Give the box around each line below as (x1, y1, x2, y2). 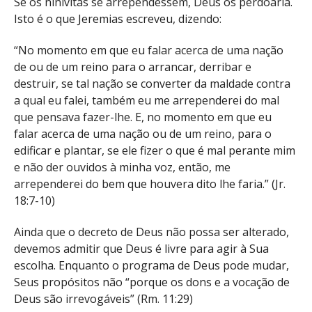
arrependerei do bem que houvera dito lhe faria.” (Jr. (14, 176, 286, 192)
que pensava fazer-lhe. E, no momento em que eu (14, 109, 272, 125)
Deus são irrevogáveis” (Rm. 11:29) (14, 291, 193, 307)
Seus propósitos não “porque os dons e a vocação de (14, 274, 290, 290)
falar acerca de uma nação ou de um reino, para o (14, 126, 272, 142)
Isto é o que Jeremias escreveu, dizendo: (14, 11, 221, 27)
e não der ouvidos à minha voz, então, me (14, 159, 231, 175)
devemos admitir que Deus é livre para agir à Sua (14, 241, 269, 257)
